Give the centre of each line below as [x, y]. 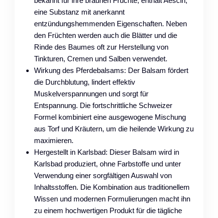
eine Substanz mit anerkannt [79, 12]
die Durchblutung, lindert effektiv [85, 82]
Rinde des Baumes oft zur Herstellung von [101, 47]
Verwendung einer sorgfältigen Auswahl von [103, 175]
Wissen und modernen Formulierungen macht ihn [112, 199]
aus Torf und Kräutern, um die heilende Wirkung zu [114, 128]
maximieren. [54, 140]
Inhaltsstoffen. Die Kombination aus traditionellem [112, 187]
